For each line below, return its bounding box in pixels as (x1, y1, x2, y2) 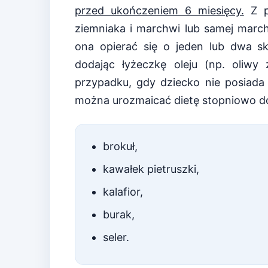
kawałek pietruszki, (103, 163, 199, 176)
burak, (103, 208, 135, 221)
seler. (103, 231, 129, 244)
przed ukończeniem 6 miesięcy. (75, 4, 244, 17)
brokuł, (103, 140, 138, 153)
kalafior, (103, 185, 143, 199)
